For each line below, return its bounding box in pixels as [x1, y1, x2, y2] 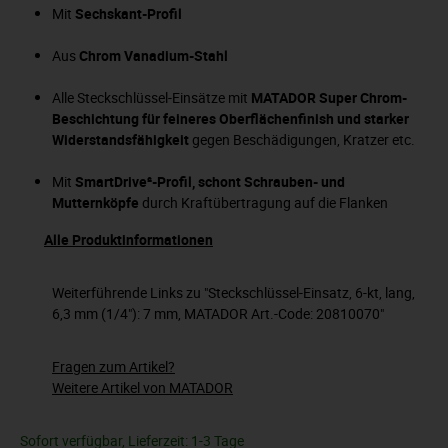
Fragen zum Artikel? [52, 356, 175, 376]
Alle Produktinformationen [44, 229, 213, 249]
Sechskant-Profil [75, 3, 182, 23]
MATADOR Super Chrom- [251, 87, 407, 107]
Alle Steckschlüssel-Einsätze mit [52, 87, 251, 107]
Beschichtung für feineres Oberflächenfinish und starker [52, 108, 409, 128]
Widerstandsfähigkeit [52, 129, 189, 149]
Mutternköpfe [52, 192, 139, 212]
